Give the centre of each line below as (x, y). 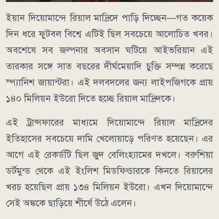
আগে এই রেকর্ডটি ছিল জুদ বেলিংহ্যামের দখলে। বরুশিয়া (109, 155)
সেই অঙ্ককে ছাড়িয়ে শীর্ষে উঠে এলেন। (71, 203)
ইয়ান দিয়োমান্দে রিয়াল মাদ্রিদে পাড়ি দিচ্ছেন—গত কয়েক (109, 18)
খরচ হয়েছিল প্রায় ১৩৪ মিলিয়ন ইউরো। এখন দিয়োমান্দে (109, 187)
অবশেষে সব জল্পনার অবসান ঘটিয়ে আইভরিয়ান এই (109, 50)
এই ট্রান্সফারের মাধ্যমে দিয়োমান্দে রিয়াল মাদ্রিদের (109, 123)
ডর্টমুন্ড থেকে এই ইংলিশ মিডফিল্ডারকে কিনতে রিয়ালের (109, 171)
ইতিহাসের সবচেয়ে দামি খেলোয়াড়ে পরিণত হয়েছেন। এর (109, 139)
